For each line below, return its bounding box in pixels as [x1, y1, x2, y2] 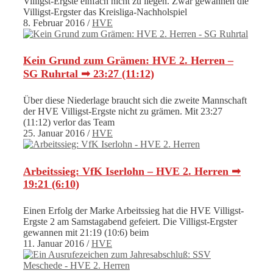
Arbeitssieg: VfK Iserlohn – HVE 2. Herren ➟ [23, 165, 241, 178]
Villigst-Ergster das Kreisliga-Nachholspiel [23, 7, 187, 18]
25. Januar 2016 [23, 128, 85, 139]
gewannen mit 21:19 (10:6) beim [23, 227, 149, 238]
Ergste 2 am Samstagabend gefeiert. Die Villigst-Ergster [23, 216, 237, 227]
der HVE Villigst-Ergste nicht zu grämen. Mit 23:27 [23, 106, 222, 117]
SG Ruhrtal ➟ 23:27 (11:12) [23, 68, 154, 80]
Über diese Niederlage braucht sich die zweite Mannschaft [23, 95, 247, 106]
